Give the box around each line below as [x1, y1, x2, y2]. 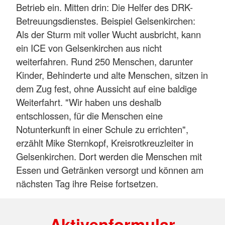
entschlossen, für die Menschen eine [16, 108, 163, 122]
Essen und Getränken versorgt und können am [16, 163, 203, 176]
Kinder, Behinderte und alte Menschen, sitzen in [16, 68, 208, 81]
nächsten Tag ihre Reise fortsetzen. [16, 176, 158, 190]
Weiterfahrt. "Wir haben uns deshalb [16, 95, 161, 108]
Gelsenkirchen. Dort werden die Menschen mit [16, 149, 202, 163]
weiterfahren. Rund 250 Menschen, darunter [16, 54, 193, 68]
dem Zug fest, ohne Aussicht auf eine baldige [16, 81, 197, 95]
